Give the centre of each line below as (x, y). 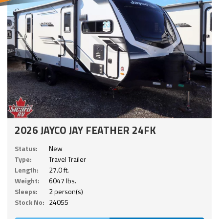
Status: (26, 149)
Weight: (27, 181)
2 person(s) (66, 192)
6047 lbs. (63, 181)
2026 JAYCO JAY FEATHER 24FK (85, 130)
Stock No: (30, 202)
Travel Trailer (67, 159)
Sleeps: (26, 192)
